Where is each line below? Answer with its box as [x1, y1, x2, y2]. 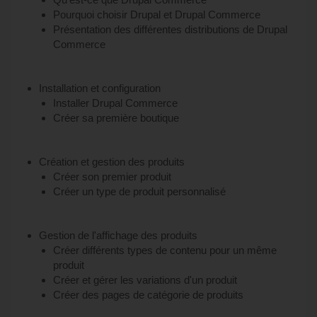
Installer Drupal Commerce [53, 97, 178, 109]
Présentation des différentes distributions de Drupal [53, 23, 287, 35]
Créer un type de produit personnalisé [53, 185, 226, 197]
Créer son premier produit [53, 171, 171, 183]
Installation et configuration [39, 82, 161, 94]
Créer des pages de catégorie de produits [53, 289, 243, 301]
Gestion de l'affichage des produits [39, 229, 197, 241]
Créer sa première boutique [53, 112, 179, 124]
